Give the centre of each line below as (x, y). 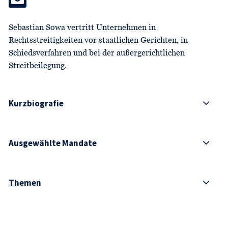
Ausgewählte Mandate (53, 143)
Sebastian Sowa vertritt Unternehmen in (82, 28)
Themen (25, 182)
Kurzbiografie (36, 103)
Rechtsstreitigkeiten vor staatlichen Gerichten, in (98, 40)
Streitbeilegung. (38, 66)
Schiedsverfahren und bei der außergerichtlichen (97, 53)
